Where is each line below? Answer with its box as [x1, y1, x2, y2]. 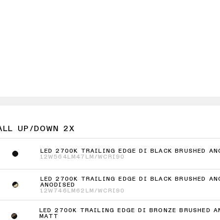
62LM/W [76, 188, 104, 194]
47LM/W [76, 154, 104, 160]
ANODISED [40, 182, 76, 188]
